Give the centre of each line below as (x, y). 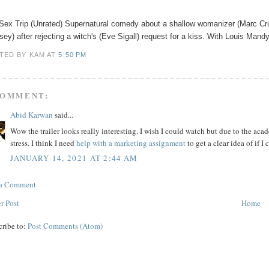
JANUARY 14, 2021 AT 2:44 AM (74, 158)
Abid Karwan (32, 115)
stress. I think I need (44, 143)
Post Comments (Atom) (65, 226)
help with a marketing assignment (131, 143)
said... (63, 115)
